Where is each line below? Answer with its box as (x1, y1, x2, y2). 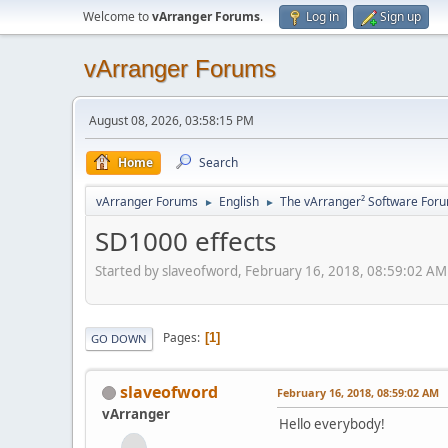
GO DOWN (91, 330, 147, 346)
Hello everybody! (279, 414, 385, 433)
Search (199, 154, 238, 171)
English (219, 193, 259, 210)
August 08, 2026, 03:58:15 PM (89, 112, 254, 129)
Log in (306, 8, 339, 25)
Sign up (380, 8, 421, 25)
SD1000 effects (95, 223, 276, 259)
